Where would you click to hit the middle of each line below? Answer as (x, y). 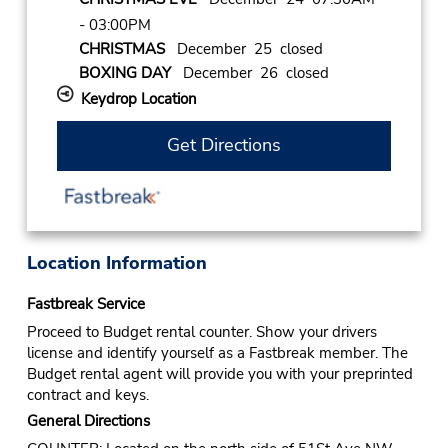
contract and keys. (87, 394)
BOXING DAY (124, 72)
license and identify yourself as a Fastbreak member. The (217, 352)
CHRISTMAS (121, 48)
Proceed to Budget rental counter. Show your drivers (201, 331)
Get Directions (223, 145)
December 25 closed (243, 48)
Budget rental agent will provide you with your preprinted (219, 373)
